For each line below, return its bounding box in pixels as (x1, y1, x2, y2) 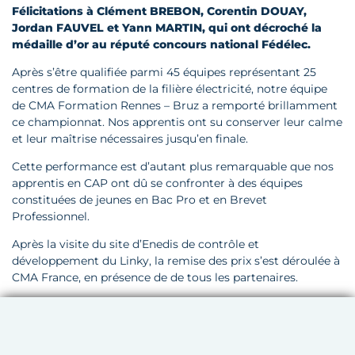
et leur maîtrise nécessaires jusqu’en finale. (12, 132, 248, 147)
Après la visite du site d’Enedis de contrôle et (12, 237, 259, 252)
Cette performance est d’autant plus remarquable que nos (12, 159, 334, 174)
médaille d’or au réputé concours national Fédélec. (12, 37, 311, 52)
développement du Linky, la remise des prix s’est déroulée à (12, 254, 340, 269)
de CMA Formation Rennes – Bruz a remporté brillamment (12, 98, 338, 113)
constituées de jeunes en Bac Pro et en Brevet (12, 193, 267, 208)
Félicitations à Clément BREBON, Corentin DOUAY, (12, 4, 307, 19)
